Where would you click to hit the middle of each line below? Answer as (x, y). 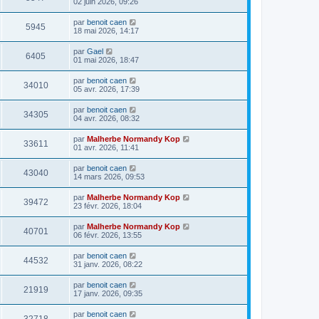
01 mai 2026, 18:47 (106, 60)
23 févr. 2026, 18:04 (108, 206)
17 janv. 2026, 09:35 (108, 293)
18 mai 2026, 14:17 (106, 31)
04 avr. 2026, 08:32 (106, 118)
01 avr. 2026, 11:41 (106, 147)
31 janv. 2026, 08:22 (108, 264)
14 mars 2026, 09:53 (109, 177)
